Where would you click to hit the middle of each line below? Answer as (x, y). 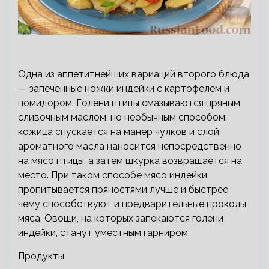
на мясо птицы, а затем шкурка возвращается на (130, 160)
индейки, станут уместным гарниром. (104, 232)
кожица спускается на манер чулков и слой (119, 131)
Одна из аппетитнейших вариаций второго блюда (134, 74)
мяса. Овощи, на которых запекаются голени (121, 218)
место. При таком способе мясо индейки (113, 175)
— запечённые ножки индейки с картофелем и (124, 88)
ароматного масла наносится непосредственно (130, 146)
